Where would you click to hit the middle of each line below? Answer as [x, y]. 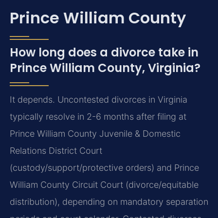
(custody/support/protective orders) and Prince [104, 167]
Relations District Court [56, 150]
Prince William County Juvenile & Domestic [95, 133]
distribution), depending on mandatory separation [109, 201]
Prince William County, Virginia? [105, 68]
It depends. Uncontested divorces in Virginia [99, 99]
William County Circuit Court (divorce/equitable [104, 184]
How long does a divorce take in [104, 52]
